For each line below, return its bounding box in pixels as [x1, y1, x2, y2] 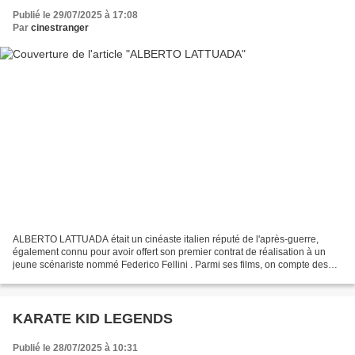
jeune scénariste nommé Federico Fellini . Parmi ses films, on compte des [13, 259, 328, 271]
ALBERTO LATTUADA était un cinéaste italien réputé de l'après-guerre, [13, 234, 319, 246]
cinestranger [31, 21, 89, 33]
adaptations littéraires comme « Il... [13, 272, 162, 284]
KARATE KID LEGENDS [13, 311, 173, 327]
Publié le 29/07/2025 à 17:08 [13, 9, 138, 21]
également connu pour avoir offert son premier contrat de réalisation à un [13, 246, 326, 258]
